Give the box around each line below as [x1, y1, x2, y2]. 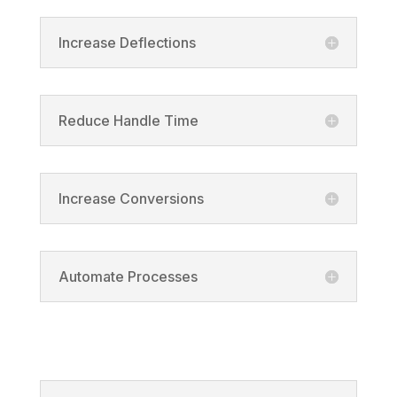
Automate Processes [58, 267, 198, 285]
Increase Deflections [58, 33, 196, 51]
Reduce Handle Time [58, 111, 198, 129]
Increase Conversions [58, 189, 204, 207]
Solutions [39, 326, 109, 346]
